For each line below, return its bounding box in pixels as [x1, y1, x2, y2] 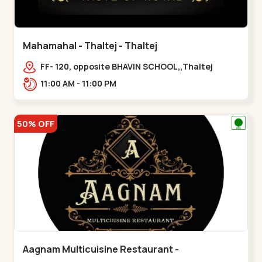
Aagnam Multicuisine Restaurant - [23, 243, 180, 256]
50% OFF [17, 118, 55, 130]
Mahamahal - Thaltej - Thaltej [23, 39, 158, 52]
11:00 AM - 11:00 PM [82, 78, 117, 89]
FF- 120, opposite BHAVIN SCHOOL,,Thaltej [40, 61, 213, 72]
